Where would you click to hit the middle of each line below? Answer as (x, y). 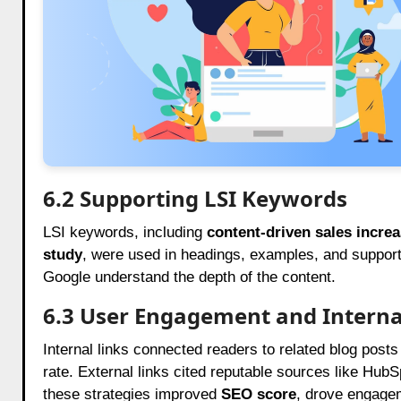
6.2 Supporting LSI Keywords (195, 198)
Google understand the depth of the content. (189, 277)
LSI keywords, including (124, 232)
